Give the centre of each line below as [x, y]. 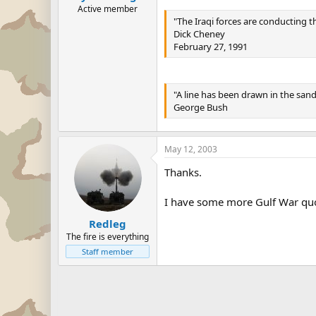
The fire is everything [108, 237]
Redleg [108, 224]
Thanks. [183, 172]
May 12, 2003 [191, 149]
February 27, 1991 [211, 47]
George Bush [201, 107]
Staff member [108, 251]
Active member [108, 8]
